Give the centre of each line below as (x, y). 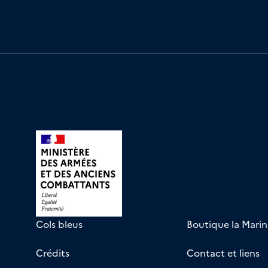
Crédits (53, 252)
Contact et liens (223, 252)
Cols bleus (59, 224)
